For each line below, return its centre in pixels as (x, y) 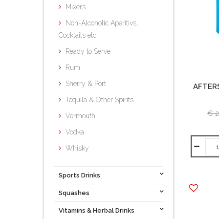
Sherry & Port (86, 84)
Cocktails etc (77, 35)
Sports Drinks (79, 175)
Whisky (77, 148)
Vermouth (80, 116)
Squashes (74, 193)
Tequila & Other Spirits (99, 100)
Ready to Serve (88, 51)
